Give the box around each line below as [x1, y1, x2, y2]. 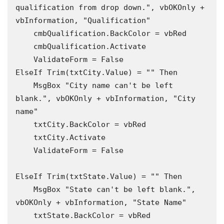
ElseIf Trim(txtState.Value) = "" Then [15, 171, 182, 181]
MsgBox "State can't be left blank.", [15, 184, 33, 194]
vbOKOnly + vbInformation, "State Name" [15, 197, 186, 207]
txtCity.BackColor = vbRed [15, 119, 33, 129]
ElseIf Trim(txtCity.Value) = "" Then [15, 67, 177, 77]
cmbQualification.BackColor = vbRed [15, 28, 33, 38]
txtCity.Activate [15, 132, 33, 142]
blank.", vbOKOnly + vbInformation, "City [15, 93, 195, 103]
